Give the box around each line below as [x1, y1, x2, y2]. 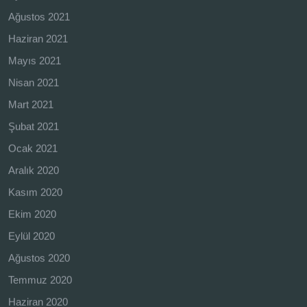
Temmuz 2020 [8, 273, 72, 286]
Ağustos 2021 [8, 10, 70, 23]
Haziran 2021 [8, 32, 68, 45]
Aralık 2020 [8, 164, 59, 176]
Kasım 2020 [8, 186, 62, 198]
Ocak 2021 [8, 142, 58, 154]
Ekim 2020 [8, 208, 56, 220]
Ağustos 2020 [8, 251, 70, 264]
